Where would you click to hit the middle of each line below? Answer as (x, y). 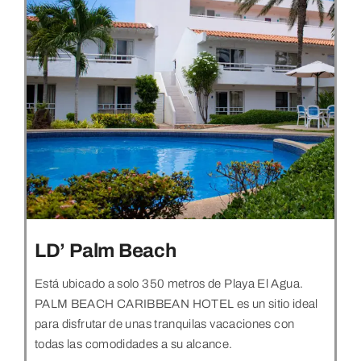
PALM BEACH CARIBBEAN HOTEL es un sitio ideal (176, 304)
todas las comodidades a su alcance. (133, 344)
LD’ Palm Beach (105, 251)
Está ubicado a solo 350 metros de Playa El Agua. (169, 284)
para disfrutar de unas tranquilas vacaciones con (164, 324)
